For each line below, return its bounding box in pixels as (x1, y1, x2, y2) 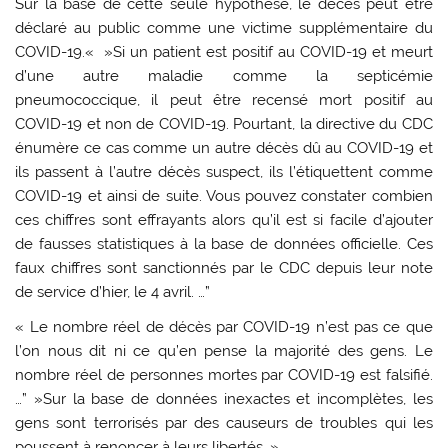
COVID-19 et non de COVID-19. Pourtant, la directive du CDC (15, 114, 433, 133)
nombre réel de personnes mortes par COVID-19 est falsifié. (15, 365, 433, 384)
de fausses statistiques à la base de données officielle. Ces (15, 234, 433, 253)
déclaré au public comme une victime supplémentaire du (15, 18, 433, 37)
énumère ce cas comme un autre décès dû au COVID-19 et (15, 138, 433, 157)
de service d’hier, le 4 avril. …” (15, 282, 211, 301)
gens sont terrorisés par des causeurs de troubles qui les (15, 413, 433, 432)
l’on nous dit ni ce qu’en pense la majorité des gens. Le (15, 341, 433, 360)
